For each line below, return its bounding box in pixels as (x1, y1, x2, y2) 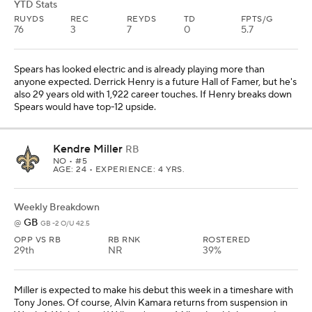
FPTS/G (241, 13, 273, 24)
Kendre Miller (53, 141, 123, 156)
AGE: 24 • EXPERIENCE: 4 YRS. (53, 164, 185, 175)
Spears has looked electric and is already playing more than (14, 63, 265, 76)
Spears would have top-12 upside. (14, 100, 156, 114)
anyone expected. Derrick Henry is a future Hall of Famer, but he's (14, 75, 297, 88)
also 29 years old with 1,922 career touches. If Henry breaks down (14, 88, 292, 101)
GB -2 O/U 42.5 (40, 218, 90, 228)
